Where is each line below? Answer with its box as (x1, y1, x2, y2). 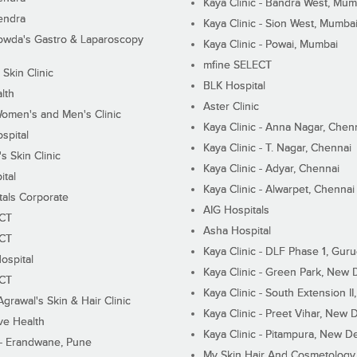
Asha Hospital (203, 225, 272, 238)
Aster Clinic (203, 100, 260, 114)
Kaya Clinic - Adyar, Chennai (203, 163, 340, 176)
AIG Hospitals (203, 204, 270, 218)
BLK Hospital (203, 80, 266, 93)
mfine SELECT (203, 59, 273, 73)
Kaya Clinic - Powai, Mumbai (203, 38, 339, 52)
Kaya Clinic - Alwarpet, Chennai (203, 183, 355, 197)
